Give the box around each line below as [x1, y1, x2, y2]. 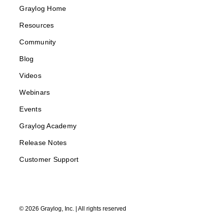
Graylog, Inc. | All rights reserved [39, 205, 127, 212]
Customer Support [19, 155, 79, 163]
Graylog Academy [19, 121, 77, 130]
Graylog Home [19, 4, 67, 12]
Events [19, 105, 41, 113]
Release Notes [19, 138, 67, 147]
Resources [19, 21, 54, 29]
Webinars [19, 88, 50, 96]
